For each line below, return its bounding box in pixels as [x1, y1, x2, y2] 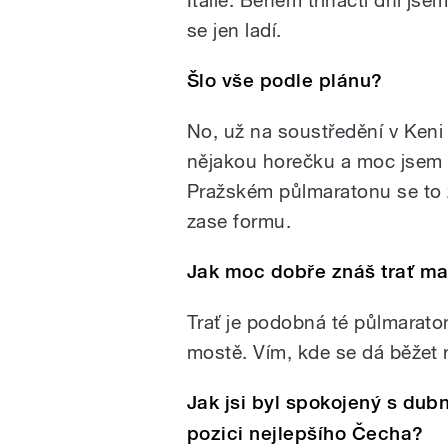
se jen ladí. [187, 18, 282, 41]
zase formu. [187, 209, 297, 232]
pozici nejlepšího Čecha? [187, 421, 424, 445]
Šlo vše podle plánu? [187, 68, 383, 92]
